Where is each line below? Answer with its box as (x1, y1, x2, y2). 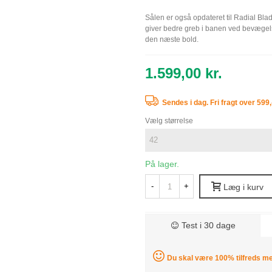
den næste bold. (145, 35, 199, 44)
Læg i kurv (223, 182, 263, 192)
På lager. (145, 159, 179, 169)
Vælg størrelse (145, 117, 193, 125)
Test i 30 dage (181, 220, 236, 230)
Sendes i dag (162, 98, 206, 107)
